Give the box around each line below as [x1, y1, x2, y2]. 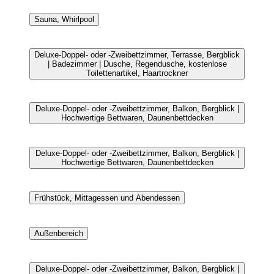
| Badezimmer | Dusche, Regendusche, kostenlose [47, 59, 227, 68]
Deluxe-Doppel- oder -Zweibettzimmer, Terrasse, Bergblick [34, 50, 240, 59]
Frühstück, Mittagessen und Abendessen [34, 193, 180, 202]
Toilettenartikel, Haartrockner [86, 68, 188, 78]
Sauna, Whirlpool [34, 14, 94, 24]
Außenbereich [34, 228, 83, 238]
